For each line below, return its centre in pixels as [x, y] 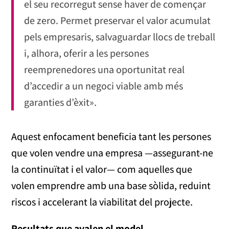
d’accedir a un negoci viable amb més [104, 86]
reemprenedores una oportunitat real [105, 70]
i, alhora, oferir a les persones [87, 53]
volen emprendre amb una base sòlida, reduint [111, 186]
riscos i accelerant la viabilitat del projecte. [102, 202]
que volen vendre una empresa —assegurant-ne [112, 153]
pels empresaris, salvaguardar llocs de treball [120, 37]
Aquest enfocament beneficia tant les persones [111, 137]
